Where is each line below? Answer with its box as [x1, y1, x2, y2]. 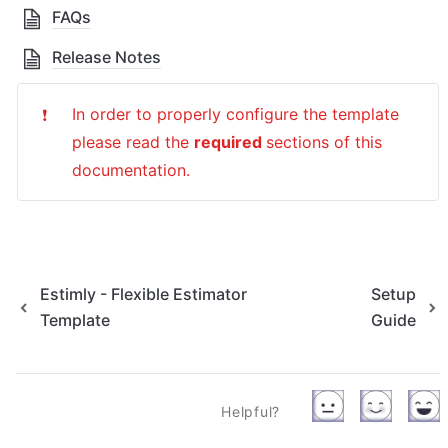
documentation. [72, 160, 191, 181]
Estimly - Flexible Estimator [40, 284, 247, 305]
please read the [72, 132, 195, 153]
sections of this [266, 132, 383, 153]
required [194, 132, 267, 153]
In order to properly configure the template [72, 104, 400, 125]
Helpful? [221, 403, 280, 421]
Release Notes [52, 47, 161, 68]
